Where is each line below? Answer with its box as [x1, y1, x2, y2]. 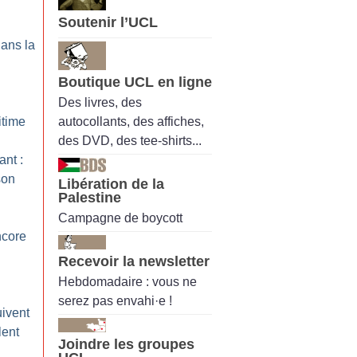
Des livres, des [58, 95, 142, 109]
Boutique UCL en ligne [58, 73, 212, 90]
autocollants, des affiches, [58, 114, 204, 128]
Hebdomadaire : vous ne [58, 275, 197, 289]
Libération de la [58, 175, 164, 192]
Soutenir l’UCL [58, 14, 158, 31]
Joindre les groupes [58, 336, 194, 353]
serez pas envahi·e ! [58, 294, 172, 308]
